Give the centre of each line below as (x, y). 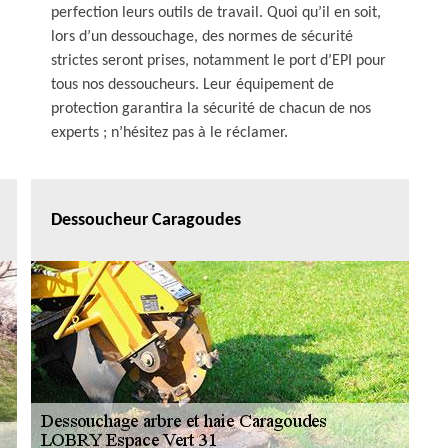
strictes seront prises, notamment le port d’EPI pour (218, 61)
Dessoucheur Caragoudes (146, 220)
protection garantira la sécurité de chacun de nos (211, 109)
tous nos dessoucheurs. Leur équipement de (192, 85)
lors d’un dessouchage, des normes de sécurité (202, 37)
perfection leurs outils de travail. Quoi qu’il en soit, (216, 13)
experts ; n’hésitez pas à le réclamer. (169, 133)
